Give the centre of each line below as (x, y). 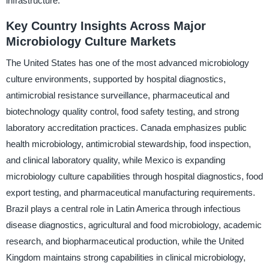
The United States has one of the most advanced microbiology (127, 63)
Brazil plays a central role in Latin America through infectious (123, 209)
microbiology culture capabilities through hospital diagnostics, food (134, 177)
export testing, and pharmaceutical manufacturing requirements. (130, 193)
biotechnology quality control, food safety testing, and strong (122, 112)
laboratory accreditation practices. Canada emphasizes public (126, 128)
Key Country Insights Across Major (106, 26)
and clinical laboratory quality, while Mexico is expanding (115, 160)
